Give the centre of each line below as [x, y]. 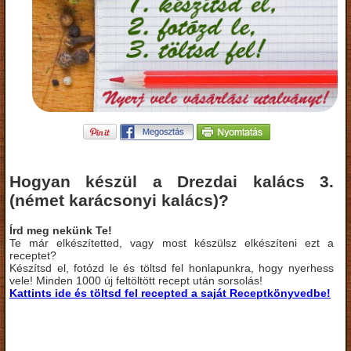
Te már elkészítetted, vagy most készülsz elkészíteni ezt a [172, 242]
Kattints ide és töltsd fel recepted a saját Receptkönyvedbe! [170, 293]
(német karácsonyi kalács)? [119, 201]
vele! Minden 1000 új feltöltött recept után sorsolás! [136, 280]
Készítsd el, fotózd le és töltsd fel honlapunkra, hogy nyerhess [172, 268]
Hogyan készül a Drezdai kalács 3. [172, 182]
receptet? [33, 255]
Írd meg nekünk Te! [61, 230]
